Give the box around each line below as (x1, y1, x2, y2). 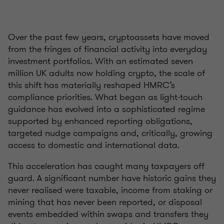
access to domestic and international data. (8, 138, 192, 152)
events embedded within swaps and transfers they (8, 207, 208, 221)
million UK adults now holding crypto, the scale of (8, 66, 205, 80)
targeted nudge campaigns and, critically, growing (8, 126, 212, 140)
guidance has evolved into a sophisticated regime (8, 102, 205, 116)
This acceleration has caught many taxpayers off (8, 159, 204, 173)
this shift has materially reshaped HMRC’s (8, 78, 175, 92)
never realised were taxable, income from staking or (8, 183, 212, 197)
